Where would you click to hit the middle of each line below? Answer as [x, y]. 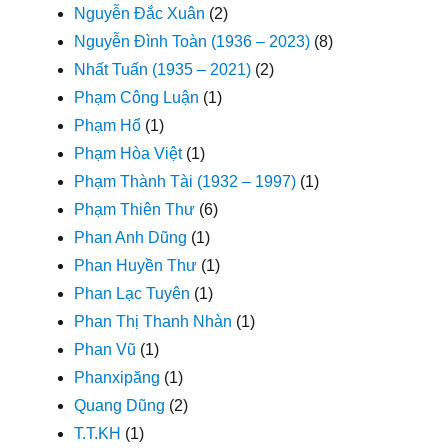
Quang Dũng [120, 405]
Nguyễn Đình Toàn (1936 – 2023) [192, 41]
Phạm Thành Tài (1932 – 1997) [185, 181]
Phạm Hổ [108, 125]
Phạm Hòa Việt [128, 153]
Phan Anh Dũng [131, 237]
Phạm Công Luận [137, 97]
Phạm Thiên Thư [135, 209]
